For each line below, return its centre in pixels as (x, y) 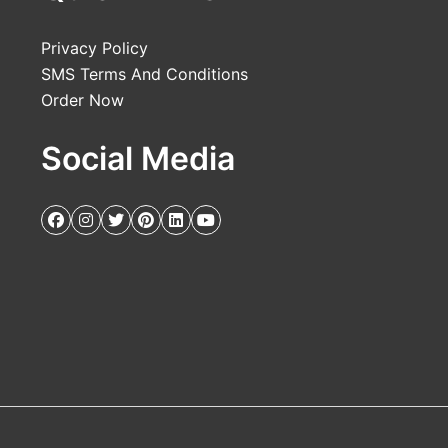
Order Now (82, 100)
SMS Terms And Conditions (144, 74)
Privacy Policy (94, 48)
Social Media (137, 159)
